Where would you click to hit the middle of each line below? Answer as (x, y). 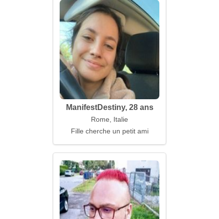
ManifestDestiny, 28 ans (109, 107)
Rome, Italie (109, 119)
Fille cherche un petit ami (109, 131)
